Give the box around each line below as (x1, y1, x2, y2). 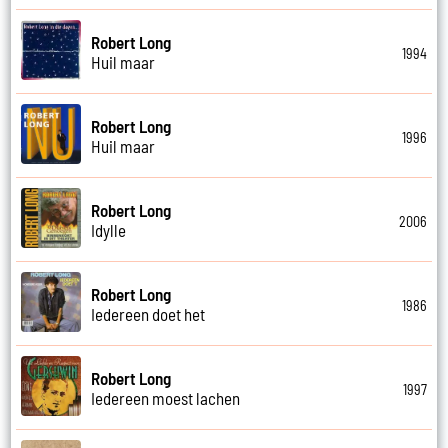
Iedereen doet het (91, 303, 206, 324)
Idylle (91, 219, 127, 240)
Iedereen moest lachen (91, 387, 241, 408)
